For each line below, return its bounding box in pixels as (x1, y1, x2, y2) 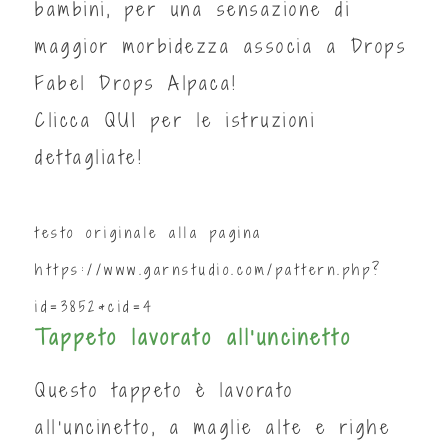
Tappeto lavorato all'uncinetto (35, 322, 352, 352)
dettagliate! (35, 143, 143, 170)
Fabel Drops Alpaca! (35, 69, 238, 96)
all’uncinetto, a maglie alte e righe (35, 413, 391, 440)
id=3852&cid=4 (35, 296, 155, 317)
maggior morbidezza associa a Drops (35, 32, 407, 59)
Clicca (35, 106, 105, 133)
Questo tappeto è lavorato (35, 376, 295, 403)
